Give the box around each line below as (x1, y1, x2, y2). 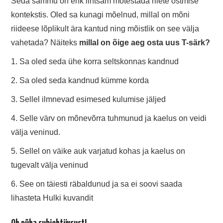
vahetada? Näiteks (11, 38, 80, 47)
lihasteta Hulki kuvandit (11, 194, 94, 203)
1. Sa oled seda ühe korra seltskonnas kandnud (11, 57, 179, 66)
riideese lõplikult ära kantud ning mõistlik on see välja (11, 24, 200, 33)
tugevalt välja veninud (11, 161, 89, 170)
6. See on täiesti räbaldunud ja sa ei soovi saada (11, 180, 183, 189)
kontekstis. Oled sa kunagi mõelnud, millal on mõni (11, 10, 190, 19)
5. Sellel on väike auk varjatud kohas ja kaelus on (11, 147, 186, 156)
